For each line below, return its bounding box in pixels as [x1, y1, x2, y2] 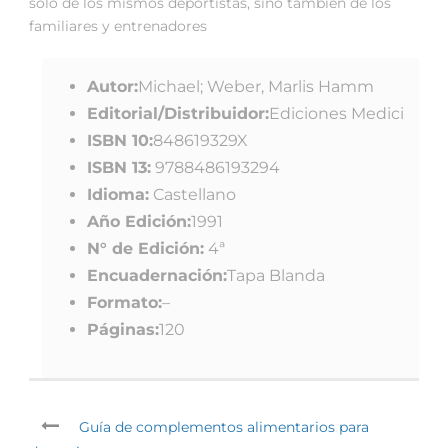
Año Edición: [87, 211, 191, 231]
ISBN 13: [87, 157, 151, 177]
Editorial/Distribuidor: [87, 103, 269, 123]
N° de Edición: [87, 238, 204, 258]
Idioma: [87, 184, 149, 204]
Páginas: [87, 319, 159, 339]
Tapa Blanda [227, 265, 325, 285]
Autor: [87, 76, 138, 96]
